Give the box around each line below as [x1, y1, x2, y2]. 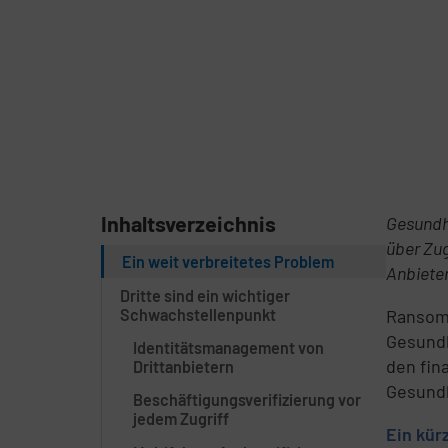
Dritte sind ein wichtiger [119, 285, 290, 305]
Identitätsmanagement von [133, 337, 325, 357]
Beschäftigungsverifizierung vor [133, 390, 362, 410]
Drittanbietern [133, 356, 235, 376]
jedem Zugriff [133, 409, 230, 429]
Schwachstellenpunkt [119, 304, 276, 324]
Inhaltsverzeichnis [100, 210, 276, 236]
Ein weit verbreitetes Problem [121, 252, 334, 272]
